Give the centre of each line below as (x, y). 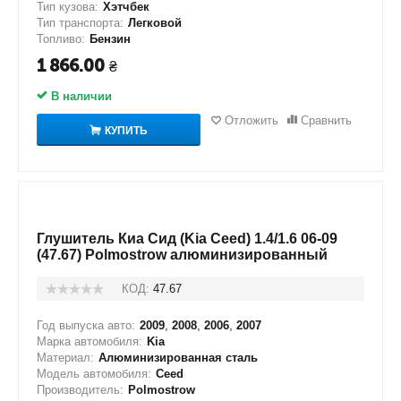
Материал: (65, 358)
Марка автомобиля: (90, 341)
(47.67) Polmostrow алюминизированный (182, 255)
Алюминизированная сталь (178, 358)
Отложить (251, 120)
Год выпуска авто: (86, 325)
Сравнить (326, 120)
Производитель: (80, 390)
